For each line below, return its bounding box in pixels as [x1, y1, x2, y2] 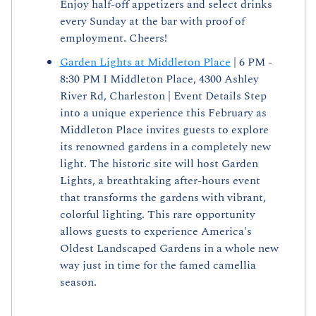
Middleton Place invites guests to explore [59, 121, 269, 139]
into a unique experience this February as [59, 104, 267, 122]
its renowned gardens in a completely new [59, 138, 271, 156]
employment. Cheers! [59, 30, 167, 47]
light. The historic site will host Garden [59, 155, 258, 173]
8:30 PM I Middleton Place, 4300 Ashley [59, 71, 259, 88]
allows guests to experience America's [59, 223, 252, 241]
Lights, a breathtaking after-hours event [59, 172, 260, 190]
